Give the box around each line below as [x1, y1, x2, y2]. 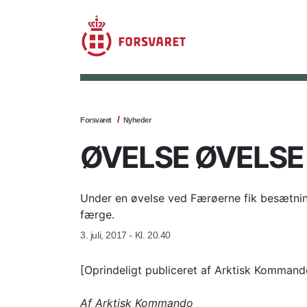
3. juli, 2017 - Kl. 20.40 [80, 230, 171, 241]
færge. [80, 208, 114, 221]
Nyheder [123, 116, 151, 124]
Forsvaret [80, 116, 112, 124]
